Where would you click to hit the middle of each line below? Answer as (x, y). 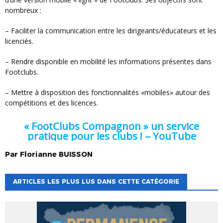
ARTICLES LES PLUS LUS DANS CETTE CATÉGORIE (96, 182)
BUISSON (76, 155)
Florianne (38, 155)
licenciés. (19, 41)
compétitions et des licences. (52, 103)
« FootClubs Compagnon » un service (111, 126)
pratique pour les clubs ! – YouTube (111, 136)
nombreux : (24, 10)
